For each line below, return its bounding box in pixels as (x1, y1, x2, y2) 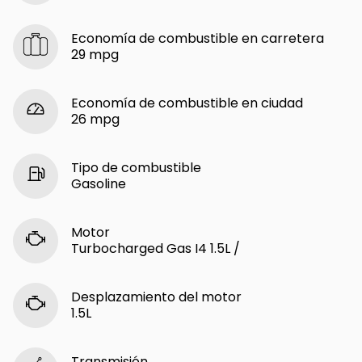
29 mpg (71, 44, 119, 64)
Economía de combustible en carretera (71, 28, 324, 48)
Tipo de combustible (71, 158, 201, 177)
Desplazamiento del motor (71, 287, 242, 306)
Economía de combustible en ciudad (71, 93, 303, 112)
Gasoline (71, 174, 126, 193)
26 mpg (71, 109, 120, 128)
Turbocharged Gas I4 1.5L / (71, 238, 240, 258)
